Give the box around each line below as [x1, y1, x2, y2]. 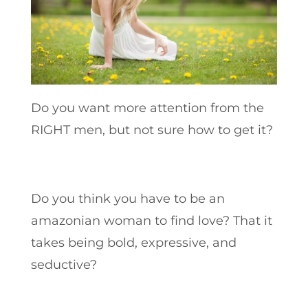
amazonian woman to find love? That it [30, 212, 272, 228]
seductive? [30, 256, 97, 272]
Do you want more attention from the [30, 100, 264, 115]
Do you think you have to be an [30, 190, 225, 206]
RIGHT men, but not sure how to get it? [30, 122, 273, 137]
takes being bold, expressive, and [30, 234, 236, 250]
